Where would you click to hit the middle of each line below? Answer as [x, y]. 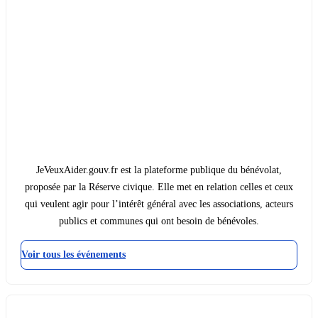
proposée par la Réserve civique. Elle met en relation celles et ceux [159, 187]
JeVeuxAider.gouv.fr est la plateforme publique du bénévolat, [159, 170]
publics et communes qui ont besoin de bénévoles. [159, 221]
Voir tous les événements [73, 255]
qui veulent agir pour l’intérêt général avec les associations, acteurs [159, 204]
